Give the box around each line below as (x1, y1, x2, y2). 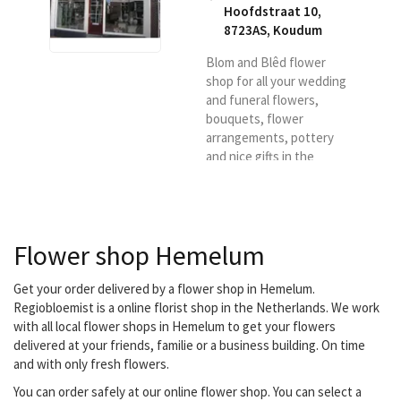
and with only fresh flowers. (13, 355, 169, 373)
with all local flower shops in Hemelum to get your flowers (13, 318, 336, 336)
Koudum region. (206, 166, 294, 184)
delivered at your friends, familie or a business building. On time (13, 337, 365, 354)
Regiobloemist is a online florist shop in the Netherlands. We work (13, 299, 380, 317)
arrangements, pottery (206, 129, 334, 147)
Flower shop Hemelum (13, 238, 265, 273)
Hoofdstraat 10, (224, 3, 321, 21)
